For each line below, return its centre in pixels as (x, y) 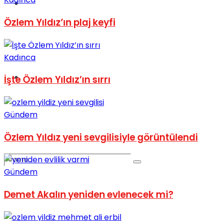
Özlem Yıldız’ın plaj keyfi (60, 22)
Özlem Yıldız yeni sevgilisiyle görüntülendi (101, 137)
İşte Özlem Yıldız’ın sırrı (57, 80)
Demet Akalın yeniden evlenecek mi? (89, 195)
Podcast (40, 77)
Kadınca (20, 57)
